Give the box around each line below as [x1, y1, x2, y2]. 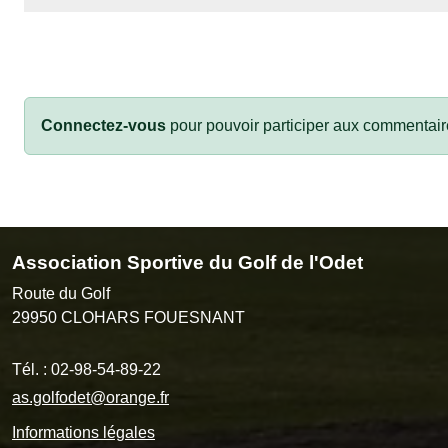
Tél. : [12, 360, 51, 378]
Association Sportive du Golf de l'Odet [12, 251, 363, 273]
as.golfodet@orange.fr [12, 388, 169, 406]
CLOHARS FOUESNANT [61, 308, 245, 326]
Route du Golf [12, 284, 110, 302]
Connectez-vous [41, 116, 166, 134]
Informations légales [12, 423, 155, 441]
